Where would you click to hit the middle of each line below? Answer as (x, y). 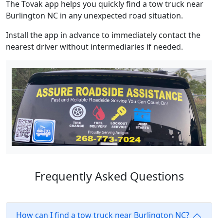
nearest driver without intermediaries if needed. (94, 47)
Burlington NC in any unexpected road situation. (94, 16)
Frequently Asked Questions (109, 176)
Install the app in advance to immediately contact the (103, 35)
